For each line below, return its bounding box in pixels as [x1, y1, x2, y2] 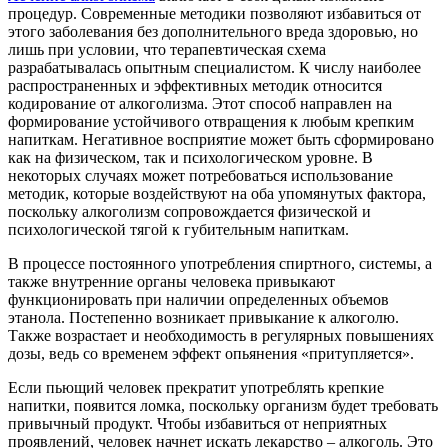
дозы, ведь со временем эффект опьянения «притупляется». [8, 345, 414, 363]
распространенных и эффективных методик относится [8, 77, 382, 95]
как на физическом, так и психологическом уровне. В [8, 149, 373, 167]
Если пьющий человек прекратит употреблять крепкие [8, 379, 384, 397]
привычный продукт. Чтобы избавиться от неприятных [8, 415, 387, 433]
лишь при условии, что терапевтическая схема [8, 41, 326, 59]
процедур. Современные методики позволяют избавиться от [8, 5, 421, 23]
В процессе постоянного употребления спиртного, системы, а [8, 255, 432, 273]
